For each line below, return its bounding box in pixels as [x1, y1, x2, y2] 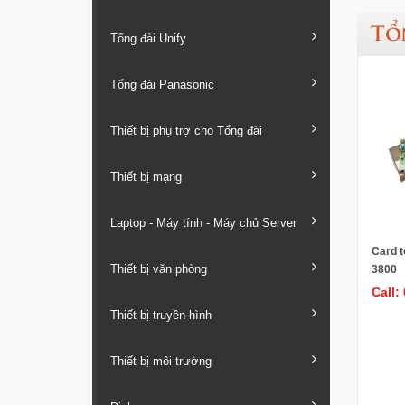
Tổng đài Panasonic [110, 78, 214, 92]
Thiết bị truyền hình [110, 308, 212, 323]
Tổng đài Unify [110, 32, 186, 46]
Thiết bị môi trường [110, 354, 212, 369]
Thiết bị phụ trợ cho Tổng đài [110, 124, 262, 138]
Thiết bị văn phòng [110, 262, 207, 277]
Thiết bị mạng [110, 170, 182, 184]
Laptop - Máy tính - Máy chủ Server [110, 216, 297, 231]
